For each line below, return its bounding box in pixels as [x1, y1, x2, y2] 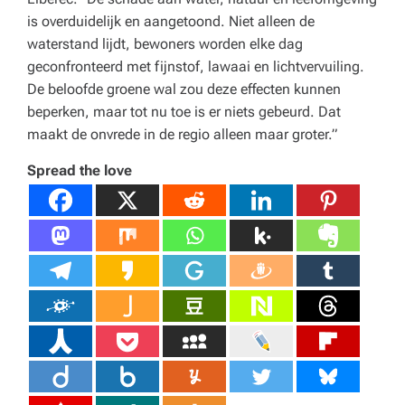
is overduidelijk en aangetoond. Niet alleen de [27, 13, 315, 30]
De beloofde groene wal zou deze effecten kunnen [27, 80, 341, 98]
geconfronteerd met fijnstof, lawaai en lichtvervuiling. [27, 58, 364, 75]
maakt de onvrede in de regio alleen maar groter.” [27, 126, 337, 143]
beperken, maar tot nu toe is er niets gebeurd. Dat [27, 103, 341, 120]
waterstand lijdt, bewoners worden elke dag [27, 35, 303, 52]
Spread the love [27, 162, 132, 179]
